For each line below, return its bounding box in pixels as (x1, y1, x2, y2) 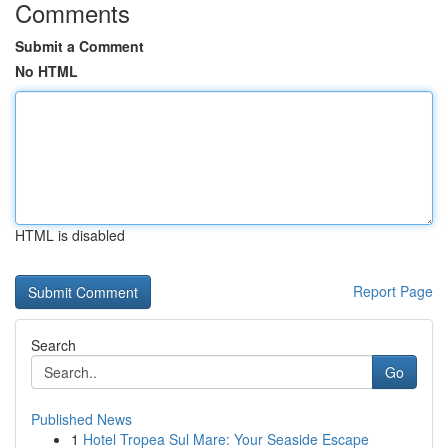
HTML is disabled (15, 225, 125, 245)
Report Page (353, 281, 433, 301)
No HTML (15, 61, 78, 81)
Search (31, 335, 76, 355)
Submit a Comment (15, 36, 144, 56)
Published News (31, 409, 132, 429)
